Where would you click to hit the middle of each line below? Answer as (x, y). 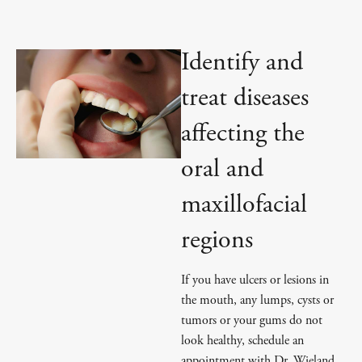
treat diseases (245, 98)
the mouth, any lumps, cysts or (257, 300)
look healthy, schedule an (242, 341)
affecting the (243, 133)
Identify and (242, 62)
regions (217, 240)
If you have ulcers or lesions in (255, 280)
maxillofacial (244, 204)
